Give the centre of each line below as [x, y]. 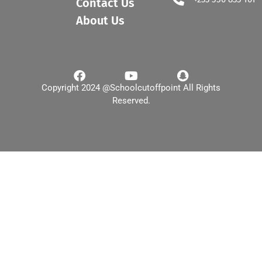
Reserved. [131, 101]
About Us [101, 21]
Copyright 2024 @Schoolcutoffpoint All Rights [131, 88]
